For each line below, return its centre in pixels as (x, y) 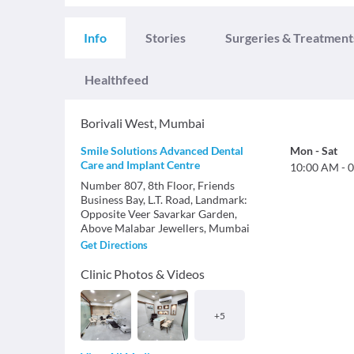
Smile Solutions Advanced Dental (162, 151)
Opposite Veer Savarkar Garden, (159, 214)
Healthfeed (117, 79)
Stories (166, 38)
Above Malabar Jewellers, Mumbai (165, 228)
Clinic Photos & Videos (143, 274)
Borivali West (117, 123)
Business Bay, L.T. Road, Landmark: (164, 200)
